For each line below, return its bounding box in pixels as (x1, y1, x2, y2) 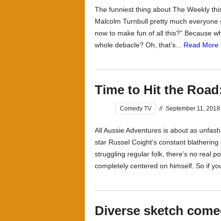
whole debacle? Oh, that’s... (95, 41, 184, 49)
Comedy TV (120, 105, 151, 112)
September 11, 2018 (166, 105, 220, 112)
